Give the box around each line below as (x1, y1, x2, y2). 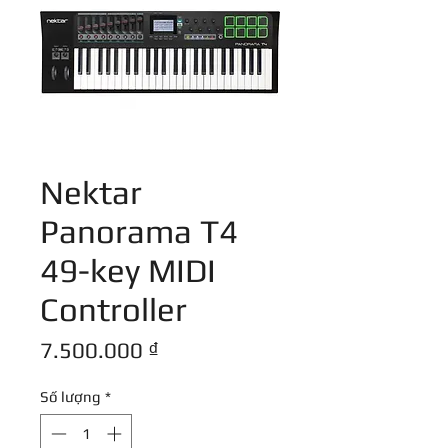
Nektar (40, 173, 142, 212)
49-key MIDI (40, 251, 216, 290)
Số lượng (40, 388, 101, 406)
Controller (40, 290, 187, 329)
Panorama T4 (40, 212, 238, 251)
